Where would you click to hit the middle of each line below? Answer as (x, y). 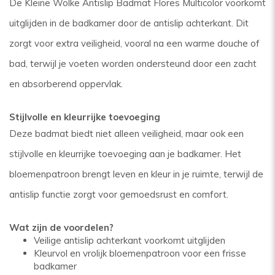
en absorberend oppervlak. (66, 84)
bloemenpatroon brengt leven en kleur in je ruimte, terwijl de (136, 174)
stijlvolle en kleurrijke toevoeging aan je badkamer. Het (125, 154)
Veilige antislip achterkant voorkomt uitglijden (130, 240)
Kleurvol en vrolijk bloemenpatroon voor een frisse (140, 253)
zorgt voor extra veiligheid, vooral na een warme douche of (134, 43)
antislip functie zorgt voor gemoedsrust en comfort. (119, 194)
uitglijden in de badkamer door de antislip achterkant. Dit (129, 23)
